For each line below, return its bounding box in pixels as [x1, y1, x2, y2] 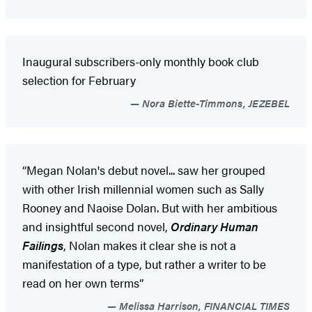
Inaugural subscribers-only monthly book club [22, 52, 259, 70]
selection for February [22, 71, 136, 88]
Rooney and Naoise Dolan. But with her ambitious [22, 198, 277, 216]
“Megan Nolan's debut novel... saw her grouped [22, 161, 265, 178]
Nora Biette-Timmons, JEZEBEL [139, 95, 290, 110]
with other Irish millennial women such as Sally [22, 180, 264, 197]
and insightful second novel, [22, 217, 171, 235]
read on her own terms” [22, 274, 146, 291]
